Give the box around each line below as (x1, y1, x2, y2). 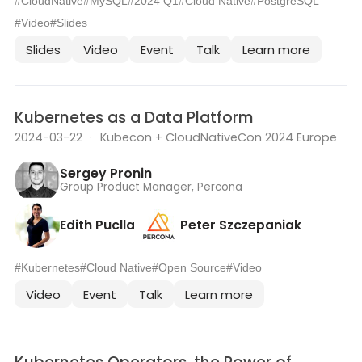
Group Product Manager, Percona (60, 179, 242, 195)
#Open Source (152, 262, 226, 275)
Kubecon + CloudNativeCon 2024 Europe (99, 129, 337, 146)
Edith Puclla (60, 215, 135, 234)
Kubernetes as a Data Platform (15, 107, 254, 129)
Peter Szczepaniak (180, 215, 301, 234)
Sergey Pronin (60, 163, 152, 183)
